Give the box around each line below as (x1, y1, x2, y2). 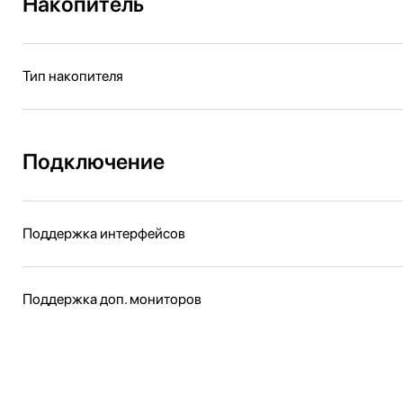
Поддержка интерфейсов (22, 225, 185, 242)
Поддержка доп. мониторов (22, 291, 201, 308)
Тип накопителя (22, 67, 123, 85)
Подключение (22, 148, 165, 175)
